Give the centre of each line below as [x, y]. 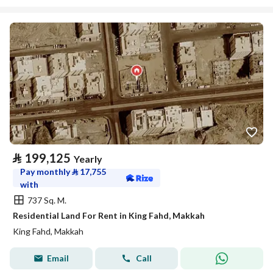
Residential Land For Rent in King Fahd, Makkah [109, 215]
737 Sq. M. [47, 200]
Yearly [88, 159]
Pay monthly [46, 172]
